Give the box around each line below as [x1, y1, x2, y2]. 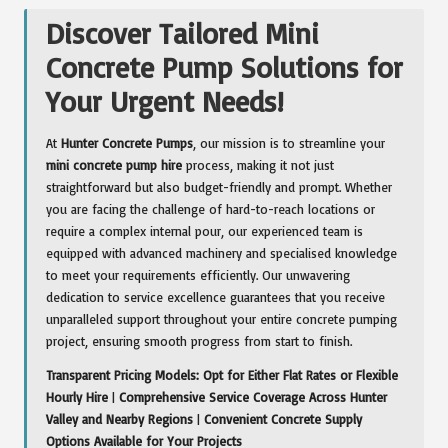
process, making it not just [182, 156, 335, 173]
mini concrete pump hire [46, 156, 183, 173]
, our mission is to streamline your [193, 134, 386, 151]
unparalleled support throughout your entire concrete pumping [46, 310, 398, 327]
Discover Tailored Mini [46, 14, 320, 51]
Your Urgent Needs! [46, 82, 284, 119]
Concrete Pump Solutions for [46, 48, 404, 85]
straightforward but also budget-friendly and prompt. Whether [46, 178, 393, 195]
